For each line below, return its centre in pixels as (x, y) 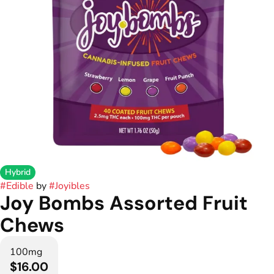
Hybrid (18, 172)
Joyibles (72, 186)
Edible (20, 186)
